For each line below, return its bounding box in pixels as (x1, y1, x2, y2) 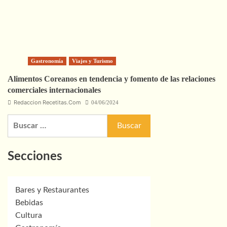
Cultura (15, 211, 42, 220)
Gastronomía (31, 57, 63, 64)
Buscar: (7, 116, 34, 124)
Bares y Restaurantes (15, 186, 89, 195)
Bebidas (15, 199, 43, 207)
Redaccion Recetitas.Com (14, 98, 81, 106)
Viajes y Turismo (72, 57, 113, 64)
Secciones (8, 150, 62, 163)
